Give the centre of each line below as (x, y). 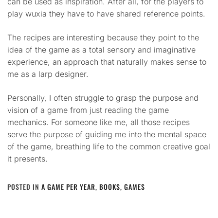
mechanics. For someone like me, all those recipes (99, 122)
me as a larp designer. (48, 74)
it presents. (27, 159)
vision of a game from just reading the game (88, 110)
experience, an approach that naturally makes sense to (107, 62)
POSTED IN (24, 187)
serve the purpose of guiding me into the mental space (107, 134)
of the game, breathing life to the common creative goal (109, 146)
